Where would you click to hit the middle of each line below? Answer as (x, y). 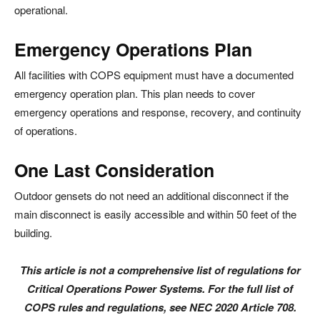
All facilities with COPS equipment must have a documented (154, 75)
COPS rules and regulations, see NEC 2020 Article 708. (160, 307)
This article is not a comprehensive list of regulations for (160, 270)
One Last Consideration (114, 170)
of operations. (46, 131)
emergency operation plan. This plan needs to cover (135, 94)
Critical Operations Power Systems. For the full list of (160, 289)
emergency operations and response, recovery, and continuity (158, 112)
